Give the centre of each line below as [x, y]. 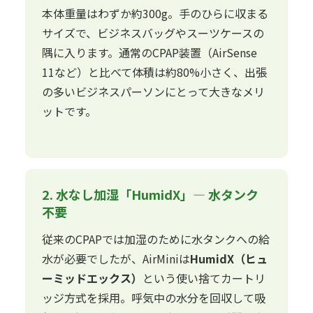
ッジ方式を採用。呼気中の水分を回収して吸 [154, 297]
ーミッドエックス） [92, 278]
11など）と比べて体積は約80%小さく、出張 [154, 72]
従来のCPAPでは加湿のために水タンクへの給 [156, 239]
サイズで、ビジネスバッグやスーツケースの [153, 33]
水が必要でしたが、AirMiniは [116, 258]
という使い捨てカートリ [204, 278]
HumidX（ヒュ [229, 258]
